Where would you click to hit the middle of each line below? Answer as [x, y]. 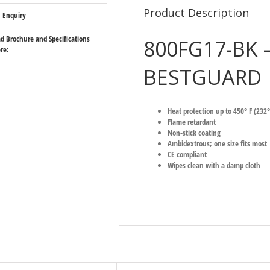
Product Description [196, 13]
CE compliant [187, 154]
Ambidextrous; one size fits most [218, 143]
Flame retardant [192, 121]
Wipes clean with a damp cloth [214, 165]
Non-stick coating [194, 132]
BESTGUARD [203, 77]
